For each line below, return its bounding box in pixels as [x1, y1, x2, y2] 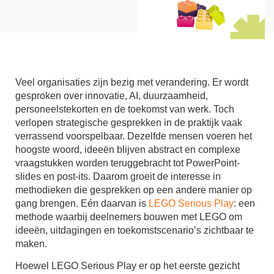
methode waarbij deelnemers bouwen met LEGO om [15, 211, 242, 222]
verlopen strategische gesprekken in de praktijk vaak [15, 117, 242, 128]
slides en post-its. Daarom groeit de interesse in [15, 171, 221, 182]
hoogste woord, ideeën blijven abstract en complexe [15, 144, 240, 155]
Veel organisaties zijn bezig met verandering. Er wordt [15, 76, 248, 87]
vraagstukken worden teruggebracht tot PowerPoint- [15, 157, 240, 168]
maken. [15, 238, 47, 249]
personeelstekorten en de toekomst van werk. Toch [15, 103, 234, 114]
